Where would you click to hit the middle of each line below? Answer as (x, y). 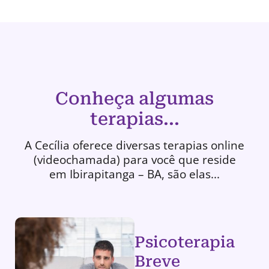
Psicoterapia (185, 242)
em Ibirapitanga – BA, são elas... (134, 174)
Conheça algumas (134, 99)
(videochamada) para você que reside (134, 160)
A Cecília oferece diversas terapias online (134, 145)
